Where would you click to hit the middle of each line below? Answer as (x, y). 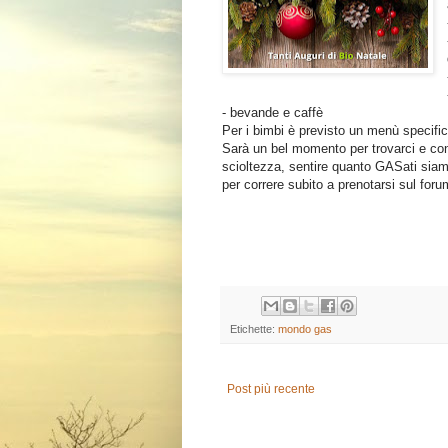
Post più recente (271, 389)
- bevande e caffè (272, 112)
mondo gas (305, 329)
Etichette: (254, 329)
